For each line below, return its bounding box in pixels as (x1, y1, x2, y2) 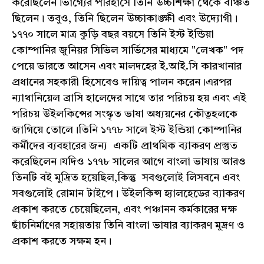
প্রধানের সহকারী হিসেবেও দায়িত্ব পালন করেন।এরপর (12, 77, 232, 88)
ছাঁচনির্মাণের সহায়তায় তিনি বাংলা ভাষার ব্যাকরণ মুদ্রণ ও (12, 220, 245, 232)
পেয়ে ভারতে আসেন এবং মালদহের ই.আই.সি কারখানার (12, 61, 242, 72)
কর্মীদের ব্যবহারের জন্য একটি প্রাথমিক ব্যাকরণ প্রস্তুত (12, 141, 237, 152)
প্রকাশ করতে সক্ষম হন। (12, 236, 114, 247)
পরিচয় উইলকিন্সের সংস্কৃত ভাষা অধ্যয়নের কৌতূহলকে (12, 109, 237, 120)
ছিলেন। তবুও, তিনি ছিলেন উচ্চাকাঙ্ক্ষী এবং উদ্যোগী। (12, 14, 237, 25)
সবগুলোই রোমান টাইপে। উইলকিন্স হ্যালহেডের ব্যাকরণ (12, 189, 245, 200)
